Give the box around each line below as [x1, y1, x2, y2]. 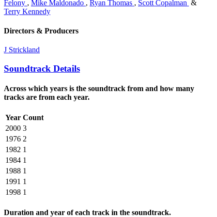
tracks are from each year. [4, 93, 90, 101]
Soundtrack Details [4, 63, 80, 74]
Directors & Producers [4, 26, 78, 35]
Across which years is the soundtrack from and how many [4, 84, 194, 93]
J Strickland [4, 45, 40, 54]
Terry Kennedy [4, 7, 50, 16]
